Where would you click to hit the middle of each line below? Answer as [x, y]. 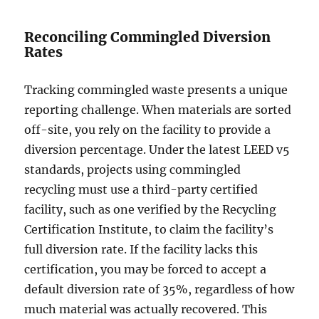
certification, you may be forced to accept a [146, 270]
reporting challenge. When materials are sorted [158, 110]
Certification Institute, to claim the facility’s [149, 230]
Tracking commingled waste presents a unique [156, 90]
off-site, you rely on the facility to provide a [148, 130]
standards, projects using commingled [133, 170]
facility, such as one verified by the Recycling [151, 210]
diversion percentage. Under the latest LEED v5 [157, 150]
